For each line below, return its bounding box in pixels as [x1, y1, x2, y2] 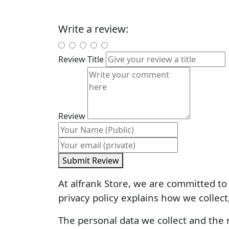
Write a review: [58, 22, 128, 36]
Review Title [58, 54, 104, 65]
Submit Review [92, 155, 119, 166]
